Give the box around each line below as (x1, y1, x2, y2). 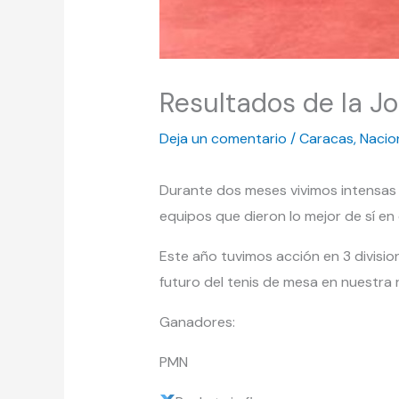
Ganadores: (159, 313, 235, 332)
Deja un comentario (159, 129, 287, 149)
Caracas (298, 129, 354, 149)
